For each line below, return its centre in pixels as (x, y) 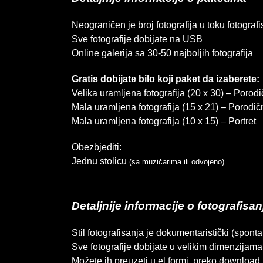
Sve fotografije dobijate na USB (137, 39)
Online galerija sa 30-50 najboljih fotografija (162, 53)
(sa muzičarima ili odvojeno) (176, 162)
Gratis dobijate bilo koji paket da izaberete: (165, 79)
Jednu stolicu (100, 161)
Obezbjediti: (96, 147)
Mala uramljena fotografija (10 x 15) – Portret (163, 121)
